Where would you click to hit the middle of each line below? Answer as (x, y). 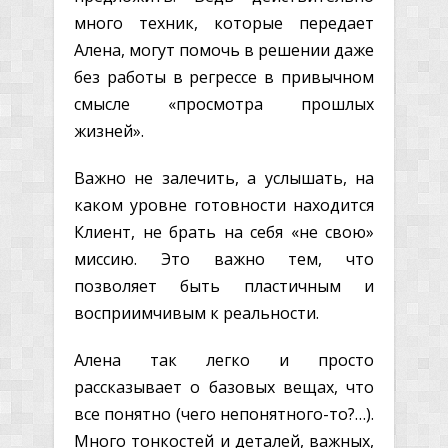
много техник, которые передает (224, 22)
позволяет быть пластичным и (224, 285)
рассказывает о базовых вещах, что (224, 386)
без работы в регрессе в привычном (224, 76)
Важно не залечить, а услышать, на (224, 177)
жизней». (109, 130)
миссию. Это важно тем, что (224, 258)
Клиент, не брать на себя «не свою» (224, 231)
